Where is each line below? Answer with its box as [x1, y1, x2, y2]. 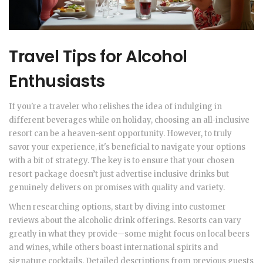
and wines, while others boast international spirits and [9, 242, 218, 253]
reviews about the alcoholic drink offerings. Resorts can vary [9, 215, 241, 226]
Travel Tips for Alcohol [9, 45, 187, 69]
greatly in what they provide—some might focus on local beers [9, 229, 249, 240]
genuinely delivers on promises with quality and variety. [9, 183, 225, 193]
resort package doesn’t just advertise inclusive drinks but [9, 169, 229, 180]
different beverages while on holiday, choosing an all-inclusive [9, 115, 249, 126]
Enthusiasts [9, 70, 105, 93]
